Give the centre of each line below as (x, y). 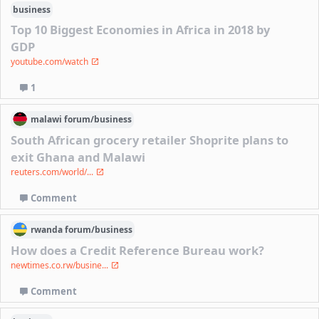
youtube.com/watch (51, 61)
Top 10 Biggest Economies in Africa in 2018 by (141, 29)
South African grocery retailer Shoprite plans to (150, 140)
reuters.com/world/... (53, 172)
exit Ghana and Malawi (78, 157)
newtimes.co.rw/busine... (61, 265)
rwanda (47, 229)
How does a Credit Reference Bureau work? (138, 250)
